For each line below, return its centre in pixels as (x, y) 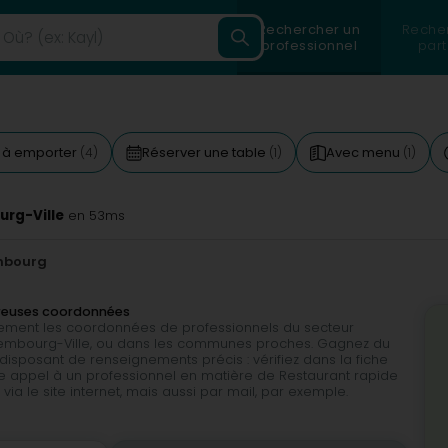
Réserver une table (205, 152)
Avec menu (364, 152)
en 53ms (94, 215)
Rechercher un (309, 29)
